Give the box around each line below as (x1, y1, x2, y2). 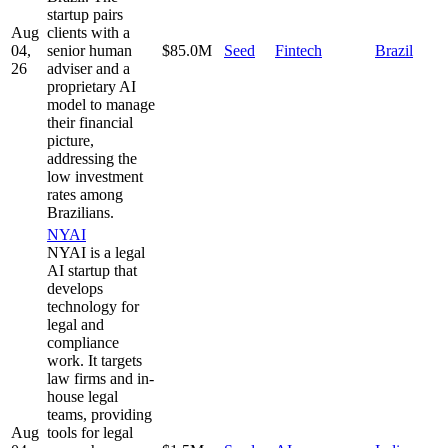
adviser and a (47, 59, 130, 77)
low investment (47, 167, 143, 185)
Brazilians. (47, 203, 114, 221)
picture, (47, 131, 94, 149)
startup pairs (47, 5, 123, 23)
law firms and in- (47, 369, 154, 387)
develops (47, 279, 103, 297)
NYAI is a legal (47, 243, 145, 261)
